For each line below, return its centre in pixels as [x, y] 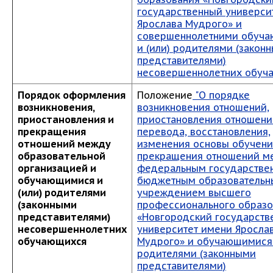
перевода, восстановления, [204, 132]
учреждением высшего [194, 193]
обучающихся [52, 241]
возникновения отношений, [203, 107]
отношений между [64, 144]
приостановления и [66, 119]
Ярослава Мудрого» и [190, 24]
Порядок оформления [72, 95]
